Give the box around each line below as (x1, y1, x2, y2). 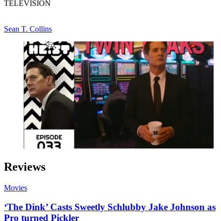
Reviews (4, 160, 45, 174)
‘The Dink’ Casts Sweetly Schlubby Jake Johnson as (4, 201, 216, 212)
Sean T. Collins (4, 25, 52, 34)
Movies (4, 184, 27, 192)
